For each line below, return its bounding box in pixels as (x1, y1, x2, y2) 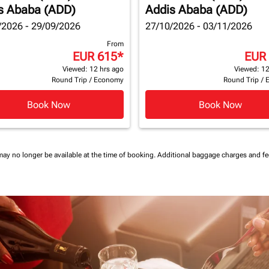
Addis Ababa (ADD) (145, 2, 247, 17)
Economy (94, 76, 124, 84)
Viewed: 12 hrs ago (62, 65, 124, 73)
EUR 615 (73, 49, 117, 64)
